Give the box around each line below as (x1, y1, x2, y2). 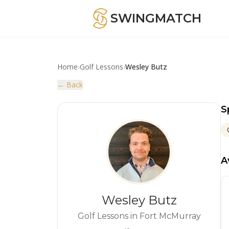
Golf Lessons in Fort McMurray (77, 211, 201, 221)
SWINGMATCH (110, 11, 201, 26)
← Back (57, 80, 83, 89)
